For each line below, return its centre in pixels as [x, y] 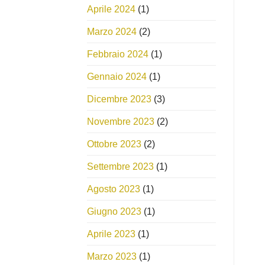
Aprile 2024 [111, 9]
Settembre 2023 [120, 167]
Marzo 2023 [112, 257]
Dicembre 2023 [119, 99]
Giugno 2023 [114, 212]
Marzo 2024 [112, 32]
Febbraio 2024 [118, 54]
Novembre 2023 [121, 122]
